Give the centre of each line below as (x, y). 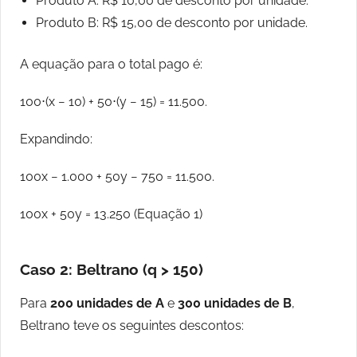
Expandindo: (56, 139)
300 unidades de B (235, 304)
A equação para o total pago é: (111, 65)
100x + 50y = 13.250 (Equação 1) (111, 214)
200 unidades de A (107, 304)
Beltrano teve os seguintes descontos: (132, 326)
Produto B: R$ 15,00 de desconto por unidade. (172, 23)
